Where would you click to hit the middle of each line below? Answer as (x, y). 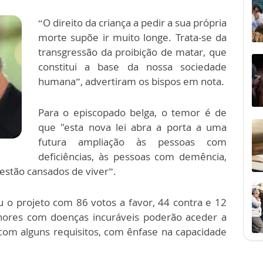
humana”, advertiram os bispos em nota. (132, 81)
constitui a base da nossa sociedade (132, 67)
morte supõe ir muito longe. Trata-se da (132, 37)
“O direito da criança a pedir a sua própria (132, 23)
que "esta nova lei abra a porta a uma (132, 127)
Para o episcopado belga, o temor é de (132, 112)
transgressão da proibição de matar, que (132, 52)
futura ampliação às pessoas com (132, 142)
